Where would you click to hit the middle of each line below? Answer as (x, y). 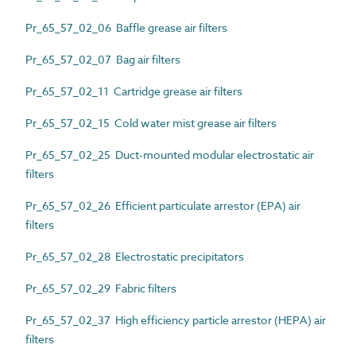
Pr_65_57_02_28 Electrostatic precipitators (135, 256)
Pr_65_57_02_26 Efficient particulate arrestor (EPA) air (163, 205)
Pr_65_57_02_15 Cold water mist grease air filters (151, 122)
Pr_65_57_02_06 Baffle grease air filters (126, 27)
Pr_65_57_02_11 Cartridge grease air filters (134, 91)
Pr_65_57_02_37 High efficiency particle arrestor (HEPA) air (176, 319)
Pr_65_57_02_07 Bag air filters (103, 59)
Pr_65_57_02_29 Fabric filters (101, 288)
